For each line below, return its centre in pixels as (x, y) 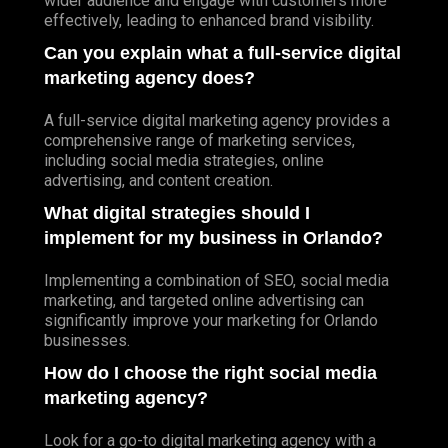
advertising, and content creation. (158, 180)
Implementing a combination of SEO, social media (216, 280)
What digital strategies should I (177, 212)
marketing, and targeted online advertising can (204, 300)
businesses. (87, 340)
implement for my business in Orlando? (213, 237)
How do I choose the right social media (210, 372)
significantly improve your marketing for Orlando (211, 320)
